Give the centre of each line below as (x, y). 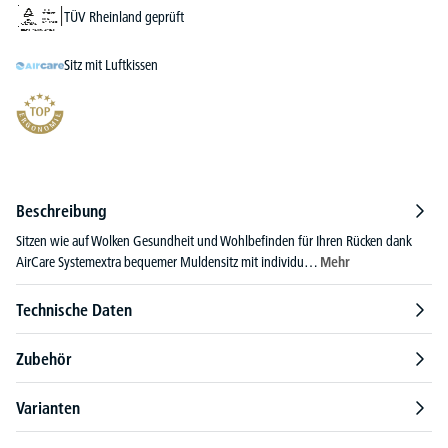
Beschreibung (61, 210)
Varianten (48, 407)
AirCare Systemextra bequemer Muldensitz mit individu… (168, 261)
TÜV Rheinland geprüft (124, 17)
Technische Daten (74, 309)
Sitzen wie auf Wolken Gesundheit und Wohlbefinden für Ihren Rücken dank (214, 240)
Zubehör (44, 358)
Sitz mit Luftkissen (111, 65)
